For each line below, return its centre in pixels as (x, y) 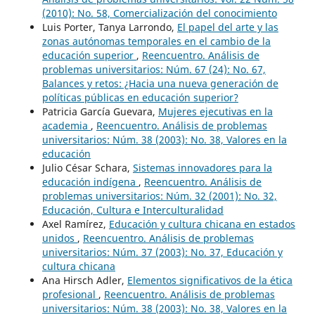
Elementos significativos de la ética (210, 280)
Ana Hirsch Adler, (84, 280)
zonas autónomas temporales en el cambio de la (156, 41)
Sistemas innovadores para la (202, 167)
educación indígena (90, 181)
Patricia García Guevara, (100, 111)
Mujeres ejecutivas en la (215, 111)
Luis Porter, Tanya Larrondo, (109, 27)
